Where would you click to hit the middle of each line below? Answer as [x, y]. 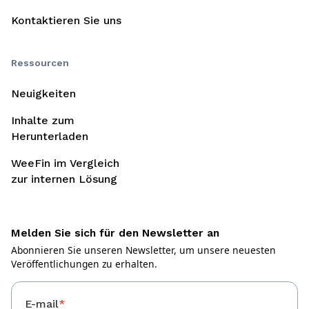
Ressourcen [40, 62]
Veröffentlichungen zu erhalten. [84, 263]
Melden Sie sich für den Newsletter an [115, 232]
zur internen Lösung [64, 179]
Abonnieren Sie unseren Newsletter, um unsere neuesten [143, 250]
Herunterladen [49, 136]
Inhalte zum [42, 120]
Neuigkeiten [43, 94]
